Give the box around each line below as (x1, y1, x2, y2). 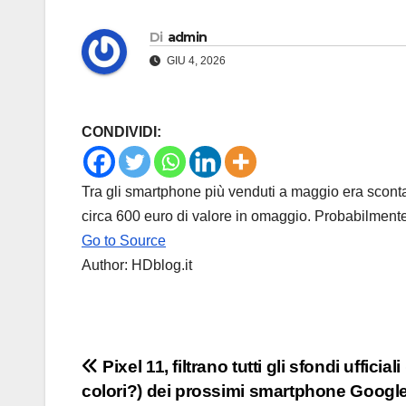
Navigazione (81, 355, 251, 391)
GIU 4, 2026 (164, 54, 226, 68)
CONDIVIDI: (82, 124, 161, 140)
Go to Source (82, 233, 166, 249)
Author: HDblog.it (82, 257, 192, 274)
